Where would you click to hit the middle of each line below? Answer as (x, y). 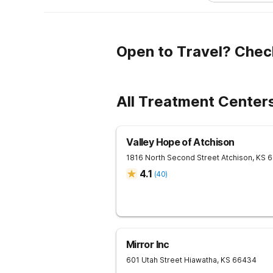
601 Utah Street (154, 260)
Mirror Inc (148, 244)
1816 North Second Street (173, 158)
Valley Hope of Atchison (180, 142)
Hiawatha (200, 260)
